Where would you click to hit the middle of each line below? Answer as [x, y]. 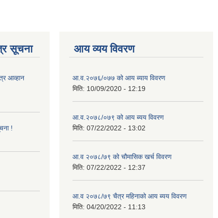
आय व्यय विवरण [104, 49]
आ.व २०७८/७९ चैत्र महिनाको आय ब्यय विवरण [130, 196]
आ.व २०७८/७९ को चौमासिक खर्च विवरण [122, 156]
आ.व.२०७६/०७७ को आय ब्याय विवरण [119, 78]
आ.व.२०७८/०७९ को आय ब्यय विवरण [118, 117]
